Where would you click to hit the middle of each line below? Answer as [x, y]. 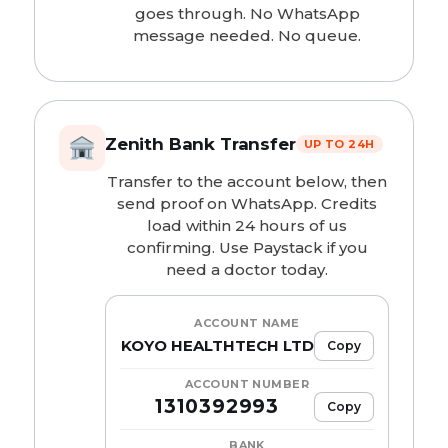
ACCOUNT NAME [247, 323]
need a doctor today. [247, 269]
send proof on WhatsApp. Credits [247, 203]
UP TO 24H [339, 144]
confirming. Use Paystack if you [247, 247]
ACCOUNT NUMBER [247, 384]
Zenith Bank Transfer [200, 144]
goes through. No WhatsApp [247, 13]
